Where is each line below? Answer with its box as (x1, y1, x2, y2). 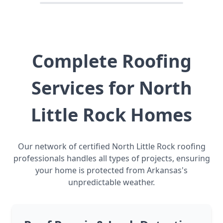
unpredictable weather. (68, 177, 155, 188)
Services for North (31, 76, 192, 101)
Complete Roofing (31, 49, 192, 74)
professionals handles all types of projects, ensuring (13, 153, 210, 164)
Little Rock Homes (31, 103, 192, 127)
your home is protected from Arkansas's (35, 165, 188, 176)
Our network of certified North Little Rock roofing (17, 141, 206, 152)
